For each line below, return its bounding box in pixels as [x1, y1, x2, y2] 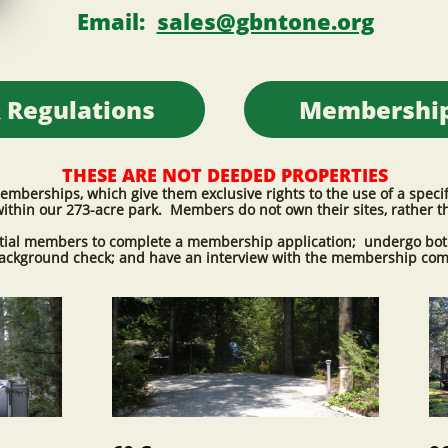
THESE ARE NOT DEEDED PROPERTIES [62, 163, 388, 187]
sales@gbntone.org [156, 6, 374, 36]
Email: [76, 6, 157, 36]
